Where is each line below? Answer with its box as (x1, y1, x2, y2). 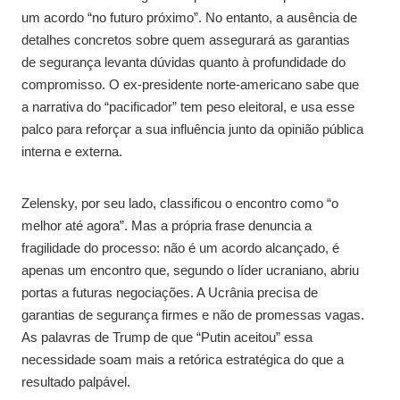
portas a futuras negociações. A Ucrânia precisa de (21, 284, 318, 300)
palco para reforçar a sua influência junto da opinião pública (21, 121, 363, 137)
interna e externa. (21, 143, 122, 159)
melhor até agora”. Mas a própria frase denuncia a (21, 217, 312, 233)
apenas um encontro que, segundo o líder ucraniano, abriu (21, 262, 359, 278)
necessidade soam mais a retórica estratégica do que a (21, 351, 344, 367)
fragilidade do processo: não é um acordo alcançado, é (21, 239, 339, 255)
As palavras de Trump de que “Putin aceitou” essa (21, 329, 312, 345)
